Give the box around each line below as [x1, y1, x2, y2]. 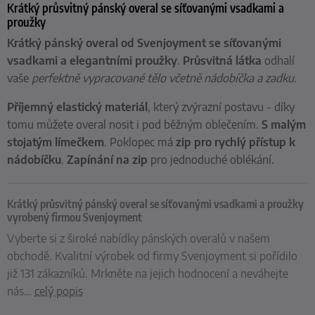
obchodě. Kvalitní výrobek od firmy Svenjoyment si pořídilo [7, 249, 297, 264]
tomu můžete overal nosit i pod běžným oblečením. [7, 117, 262, 132]
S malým [262, 117, 306, 132]
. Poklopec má [104, 135, 176, 150]
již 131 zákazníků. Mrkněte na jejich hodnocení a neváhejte [7, 266, 288, 281]
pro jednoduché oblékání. [150, 153, 274, 167]
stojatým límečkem [7, 135, 104, 150]
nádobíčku [7, 153, 61, 167]
